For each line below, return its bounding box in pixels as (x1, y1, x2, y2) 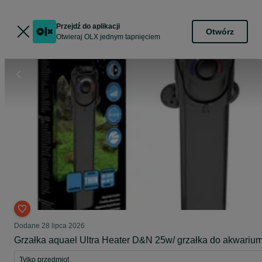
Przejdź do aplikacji (56, 22, 120, 30)
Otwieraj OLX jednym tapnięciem (56, 33, 160, 41)
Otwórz (206, 26, 234, 36)
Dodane (14, 222, 42, 230)
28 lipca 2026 (42, 222, 85, 230)
